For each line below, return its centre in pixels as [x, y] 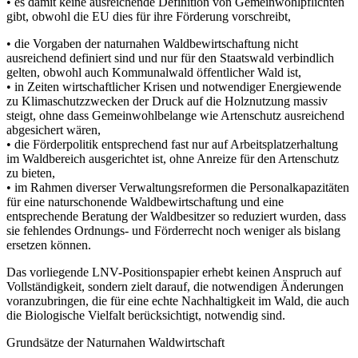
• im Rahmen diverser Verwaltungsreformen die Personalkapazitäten [178, 187]
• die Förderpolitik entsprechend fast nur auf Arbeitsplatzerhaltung [172, 144]
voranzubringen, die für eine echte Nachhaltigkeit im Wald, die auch [178, 300]
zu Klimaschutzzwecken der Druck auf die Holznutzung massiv [167, 101]
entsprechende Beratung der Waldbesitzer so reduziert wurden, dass [176, 216]
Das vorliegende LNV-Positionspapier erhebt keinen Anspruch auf [174, 272]
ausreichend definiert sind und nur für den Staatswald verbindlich [170, 58]
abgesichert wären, [54, 129]
